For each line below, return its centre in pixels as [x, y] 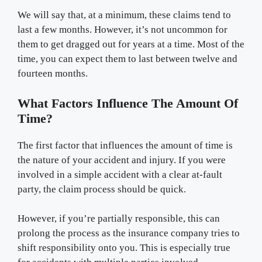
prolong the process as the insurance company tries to [129, 233]
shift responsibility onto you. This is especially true [124, 248]
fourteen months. [53, 73]
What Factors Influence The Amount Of [128, 103]
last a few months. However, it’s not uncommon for [123, 30]
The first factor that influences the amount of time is [125, 145]
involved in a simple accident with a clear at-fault [120, 174]
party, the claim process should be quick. [102, 189]
